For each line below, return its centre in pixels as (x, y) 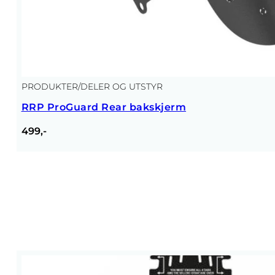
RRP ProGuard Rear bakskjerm (104, 107)
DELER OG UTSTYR (121, 86)
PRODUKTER (49, 86)
